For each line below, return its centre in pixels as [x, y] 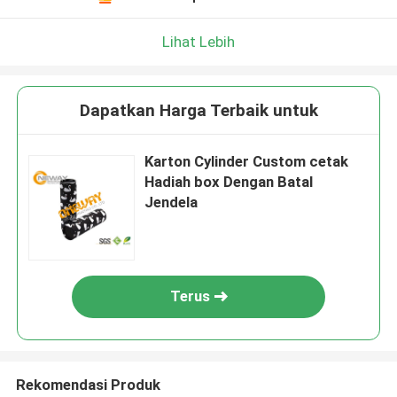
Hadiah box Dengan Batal [229, 182]
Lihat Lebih [198, 41]
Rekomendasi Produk [88, 384]
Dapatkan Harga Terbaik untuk [198, 111]
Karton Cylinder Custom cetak [247, 162]
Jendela [171, 202]
